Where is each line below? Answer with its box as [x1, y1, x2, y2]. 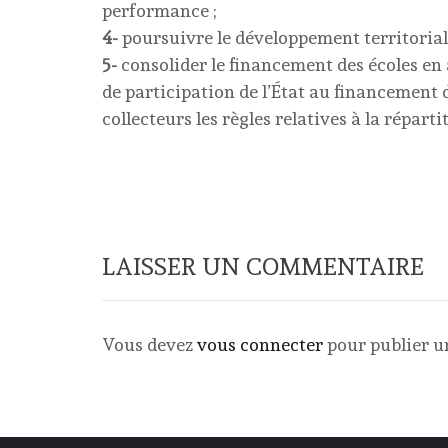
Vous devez [102, 334, 197, 355]
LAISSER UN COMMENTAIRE [102, 252, 424, 281]
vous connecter [197, 334, 323, 355]
